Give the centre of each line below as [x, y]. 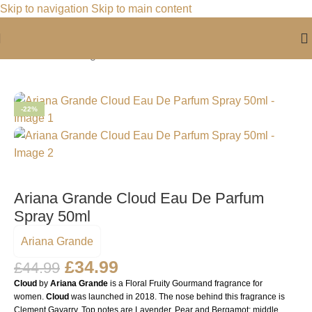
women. [30, 296]
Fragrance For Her [119, 54]
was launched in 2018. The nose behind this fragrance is [177, 296]
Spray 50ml [52, 216]
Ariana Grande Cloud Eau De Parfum [139, 198]
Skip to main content [141, 9]
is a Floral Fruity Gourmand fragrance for [185, 283]
